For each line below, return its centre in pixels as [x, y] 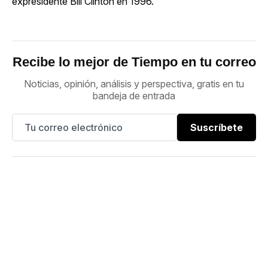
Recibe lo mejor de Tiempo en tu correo [134, 62]
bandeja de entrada [134, 95]
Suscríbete [217, 127]
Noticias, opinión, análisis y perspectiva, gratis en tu [134, 83]
